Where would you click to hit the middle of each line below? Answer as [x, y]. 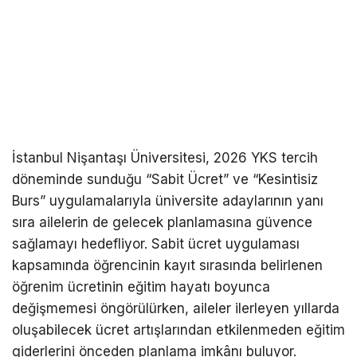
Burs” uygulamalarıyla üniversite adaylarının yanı [168, 201]
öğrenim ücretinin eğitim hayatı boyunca [141, 287]
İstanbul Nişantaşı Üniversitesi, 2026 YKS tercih [165, 158]
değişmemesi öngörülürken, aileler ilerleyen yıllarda [176, 309]
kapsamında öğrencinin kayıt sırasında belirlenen [167, 266]
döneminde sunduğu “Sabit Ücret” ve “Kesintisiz [165, 180]
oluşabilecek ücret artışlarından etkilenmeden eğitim [178, 330]
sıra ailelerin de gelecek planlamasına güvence [162, 223]
